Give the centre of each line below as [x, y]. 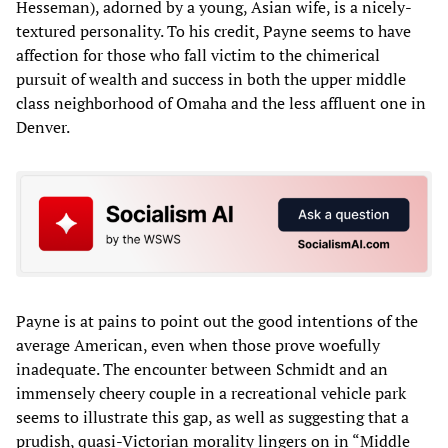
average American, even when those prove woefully [198, 344]
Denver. [43, 127]
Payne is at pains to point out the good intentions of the [217, 320]
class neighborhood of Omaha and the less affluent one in [221, 103]
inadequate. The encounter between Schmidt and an [202, 368]
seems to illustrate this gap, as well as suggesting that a [212, 416]
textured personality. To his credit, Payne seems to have [213, 31]
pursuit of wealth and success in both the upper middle [211, 79]
